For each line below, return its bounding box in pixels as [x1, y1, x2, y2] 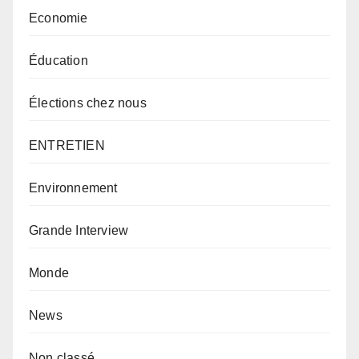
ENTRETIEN [29, 139, 105, 153]
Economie [29, 11, 88, 26]
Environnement [29, 181, 118, 196]
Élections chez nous [29, 96, 147, 111]
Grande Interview [29, 224, 129, 238]
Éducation [29, 54, 88, 68]
